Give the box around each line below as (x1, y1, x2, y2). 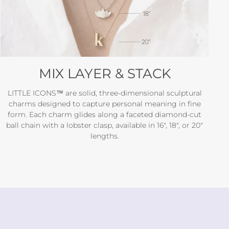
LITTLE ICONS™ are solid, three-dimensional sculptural (7, 88, 202, 98)
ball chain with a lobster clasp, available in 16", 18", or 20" (6, 121, 203, 130)
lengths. (90, 131, 119, 141)
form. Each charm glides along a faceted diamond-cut (8, 110, 202, 120)
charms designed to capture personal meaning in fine (8, 99, 201, 109)
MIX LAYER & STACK (38, 65, 171, 82)
